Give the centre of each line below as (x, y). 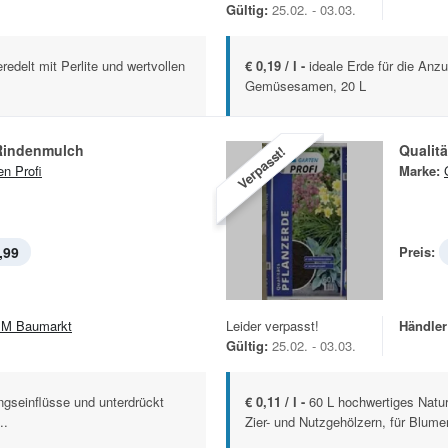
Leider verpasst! (272, 326)
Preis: (417, 252)
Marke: (419, 171)
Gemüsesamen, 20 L (305, 86)
